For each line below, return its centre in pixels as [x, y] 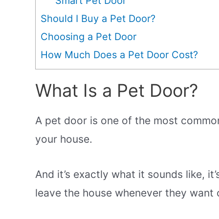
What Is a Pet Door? [117, 91]
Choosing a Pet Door [88, 37]
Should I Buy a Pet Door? [98, 19]
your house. [64, 139]
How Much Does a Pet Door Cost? [119, 55]
